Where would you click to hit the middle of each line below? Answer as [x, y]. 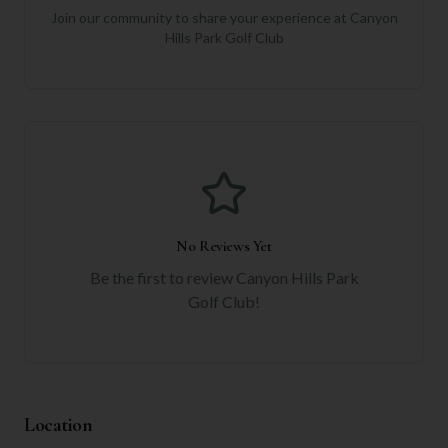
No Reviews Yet [224, 245]
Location [58, 424]
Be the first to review [162, 277]
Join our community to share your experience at [200, 17]
